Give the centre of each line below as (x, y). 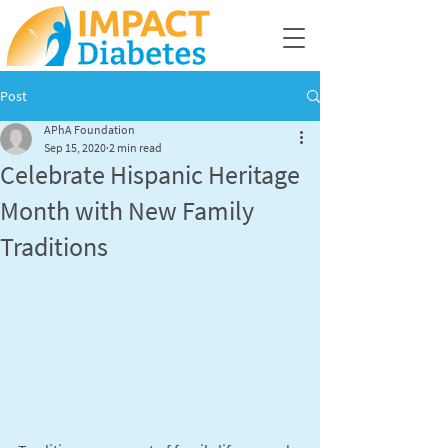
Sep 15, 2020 (75, 147)
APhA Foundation (89, 129)
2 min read (135, 147)
